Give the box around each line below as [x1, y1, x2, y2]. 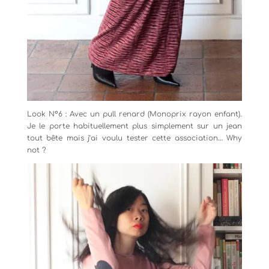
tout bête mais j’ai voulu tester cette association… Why [26, 134, 243, 143]
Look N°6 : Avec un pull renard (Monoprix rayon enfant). [26, 110, 243, 119]
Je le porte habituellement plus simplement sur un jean [26, 122, 243, 131]
